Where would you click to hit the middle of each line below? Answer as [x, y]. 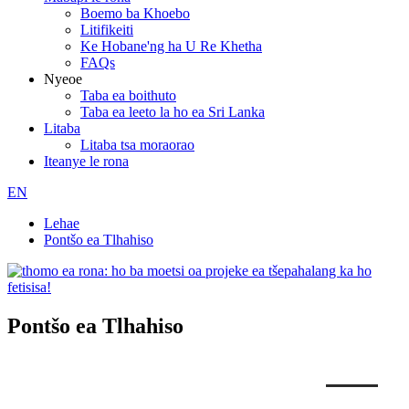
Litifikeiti [107, 30]
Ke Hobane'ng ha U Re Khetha [171, 46]
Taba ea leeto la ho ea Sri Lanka [173, 112]
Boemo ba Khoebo [135, 13]
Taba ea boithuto [128, 95]
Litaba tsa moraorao [137, 145]
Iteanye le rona [86, 161]
